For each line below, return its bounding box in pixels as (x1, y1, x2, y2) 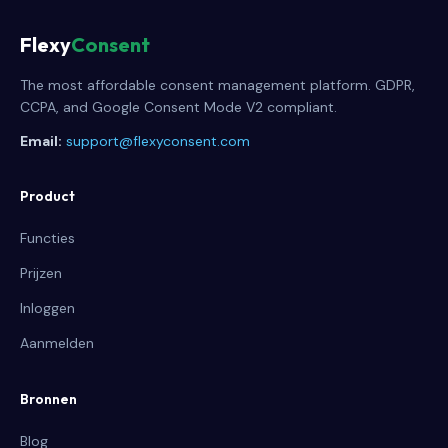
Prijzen (20, 264, 62, 282)
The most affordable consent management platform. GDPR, (20, 76, 415, 94)
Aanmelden (20, 334, 94, 352)
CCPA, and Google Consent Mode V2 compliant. (20, 98, 337, 116)
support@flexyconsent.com (66, 132, 250, 150)
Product (20, 187, 75, 205)
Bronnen (20, 390, 77, 408)
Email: (20, 132, 62, 150)
